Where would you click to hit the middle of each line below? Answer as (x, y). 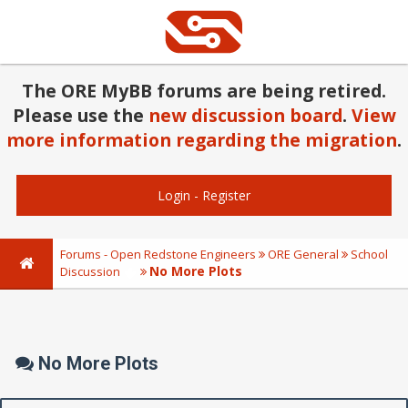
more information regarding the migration (202, 140)
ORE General (303, 255)
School (369, 255)
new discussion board (245, 116)
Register (226, 196)
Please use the (80, 116)
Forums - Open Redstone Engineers (158, 255)
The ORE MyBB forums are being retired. (204, 91)
